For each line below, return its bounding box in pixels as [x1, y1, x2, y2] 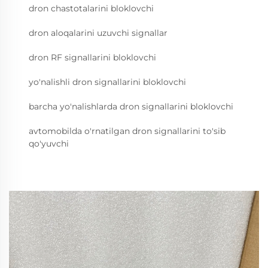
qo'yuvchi [29, 138, 69, 149]
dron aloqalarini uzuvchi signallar [29, 28, 167, 38]
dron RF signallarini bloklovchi [29, 52, 156, 63]
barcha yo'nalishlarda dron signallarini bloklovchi [29, 101, 233, 112]
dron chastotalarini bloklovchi [29, 3, 154, 14]
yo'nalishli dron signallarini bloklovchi [29, 77, 186, 87]
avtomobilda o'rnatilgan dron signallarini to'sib [29, 126, 226, 136]
